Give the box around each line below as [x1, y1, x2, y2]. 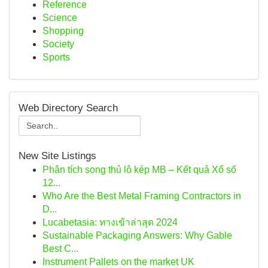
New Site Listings [19, 150, 96, 162]
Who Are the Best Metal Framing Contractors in [42, 191, 241, 201]
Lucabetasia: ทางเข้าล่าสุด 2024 [42, 217, 178, 227]
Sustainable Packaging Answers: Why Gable [42, 230, 232, 240]
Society [42, 39, 74, 49]
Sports [42, 52, 70, 62]
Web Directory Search [19, 102, 118, 114]
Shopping [42, 26, 84, 36]
